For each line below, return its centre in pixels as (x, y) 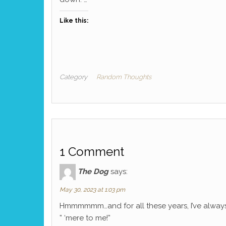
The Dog (93, 171)
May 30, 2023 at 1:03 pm (92, 189)
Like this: (74, 20)
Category (73, 77)
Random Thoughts (124, 77)
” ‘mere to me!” (85, 218)
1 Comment (92, 151)
